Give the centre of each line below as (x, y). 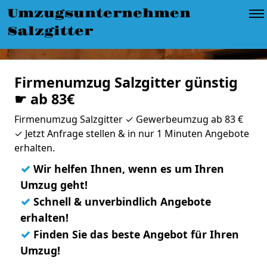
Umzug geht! (54, 185)
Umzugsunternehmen (99, 14)
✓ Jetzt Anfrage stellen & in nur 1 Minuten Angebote (132, 133)
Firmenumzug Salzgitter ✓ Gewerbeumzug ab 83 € (129, 119)
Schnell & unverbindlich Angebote (121, 201)
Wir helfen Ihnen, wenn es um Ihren (127, 169)
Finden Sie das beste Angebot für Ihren (135, 234)
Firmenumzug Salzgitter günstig (126, 82)
